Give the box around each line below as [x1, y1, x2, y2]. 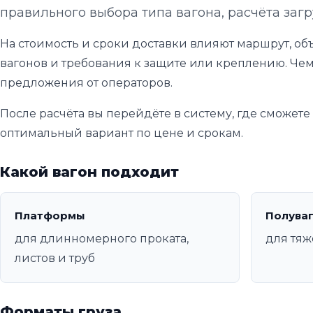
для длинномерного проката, [15, 232, 189, 246]
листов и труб [15, 252, 95, 265]
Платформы [15, 209, 85, 223]
